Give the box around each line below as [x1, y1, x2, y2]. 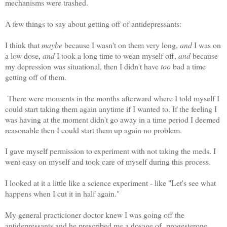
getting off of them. [5, 71, 69, 82]
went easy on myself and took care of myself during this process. [5, 156, 213, 167]
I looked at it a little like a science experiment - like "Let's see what [5, 177, 216, 188]
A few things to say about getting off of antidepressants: [5, 18, 181, 29]
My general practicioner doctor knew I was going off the [5, 209, 184, 220]
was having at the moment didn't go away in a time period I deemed [5, 114, 220, 125]
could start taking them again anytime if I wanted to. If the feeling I [5, 103, 217, 114]
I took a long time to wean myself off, [55, 50, 178, 61]
